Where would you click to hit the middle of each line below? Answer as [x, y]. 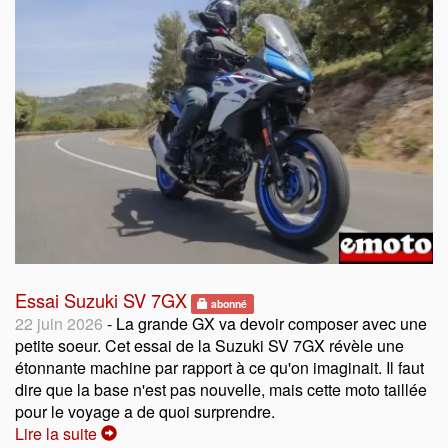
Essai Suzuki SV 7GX [101, 299]
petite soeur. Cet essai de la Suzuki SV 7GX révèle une [209, 345]
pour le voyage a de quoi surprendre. [145, 411]
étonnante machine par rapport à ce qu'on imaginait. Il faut [219, 367]
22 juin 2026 [59, 323]
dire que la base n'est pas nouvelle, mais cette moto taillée [221, 389]
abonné [228, 303]
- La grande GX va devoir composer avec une [265, 323]
